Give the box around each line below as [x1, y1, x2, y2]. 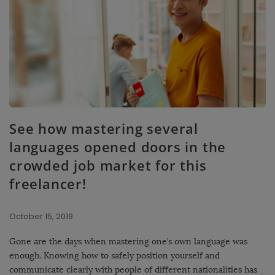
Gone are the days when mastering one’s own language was [9, 236, 247, 247]
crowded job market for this [9, 156, 207, 175]
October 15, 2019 [9, 211, 73, 223]
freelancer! [9, 174, 87, 193]
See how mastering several [9, 119, 198, 138]
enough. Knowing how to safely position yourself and [9, 250, 220, 261]
